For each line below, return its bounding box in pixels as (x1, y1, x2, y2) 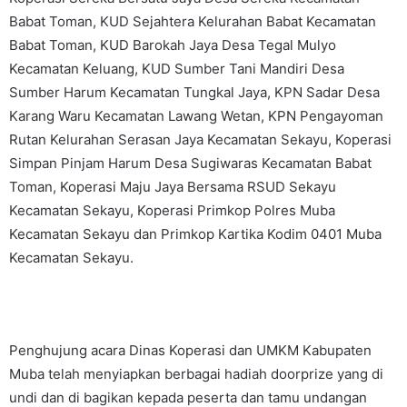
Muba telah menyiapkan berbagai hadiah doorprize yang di (9, 365, 383, 382)
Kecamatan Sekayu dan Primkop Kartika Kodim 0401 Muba (9, 225, 382, 243)
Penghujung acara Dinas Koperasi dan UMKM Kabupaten (9, 342, 372, 359)
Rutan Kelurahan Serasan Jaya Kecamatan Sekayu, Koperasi (9, 131, 392, 148)
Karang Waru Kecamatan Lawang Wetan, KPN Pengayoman (9, 107, 383, 124)
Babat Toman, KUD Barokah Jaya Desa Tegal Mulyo (9, 36, 336, 54)
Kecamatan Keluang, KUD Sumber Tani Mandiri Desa (9, 60, 344, 77)
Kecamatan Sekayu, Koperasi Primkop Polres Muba (9, 202, 335, 219)
